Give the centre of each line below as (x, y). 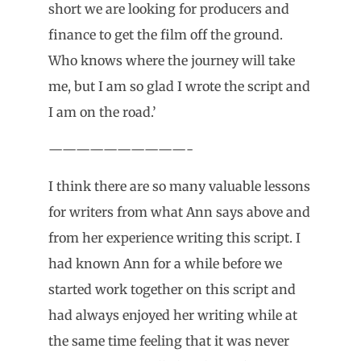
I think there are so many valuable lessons (179, 187)
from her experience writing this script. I (174, 238)
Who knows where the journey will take (172, 60)
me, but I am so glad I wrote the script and (179, 86)
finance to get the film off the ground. (167, 34)
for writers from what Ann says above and (179, 212)
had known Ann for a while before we (165, 264)
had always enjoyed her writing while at (173, 315)
